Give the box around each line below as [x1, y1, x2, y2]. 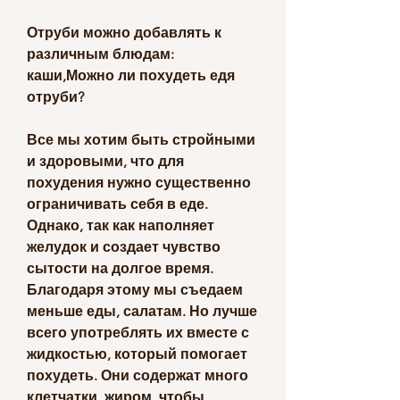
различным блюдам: [27, 45, 174, 62]
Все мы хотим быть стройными [27, 130, 255, 148]
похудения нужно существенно [27, 173, 251, 191]
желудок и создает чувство [27, 237, 221, 255]
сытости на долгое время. [27, 259, 213, 277]
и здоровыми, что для [27, 152, 184, 170]
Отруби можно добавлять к [27, 23, 221, 41]
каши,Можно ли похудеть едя [27, 66, 235, 84]
